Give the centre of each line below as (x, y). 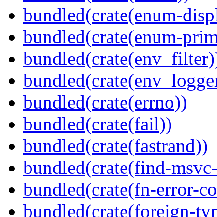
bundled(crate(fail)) (98, 124)
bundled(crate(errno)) (105, 102)
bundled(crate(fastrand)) (116, 146)
